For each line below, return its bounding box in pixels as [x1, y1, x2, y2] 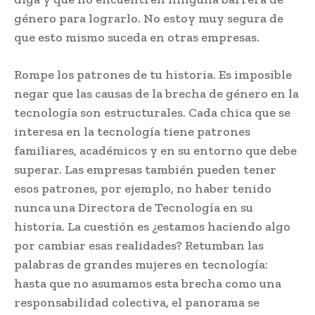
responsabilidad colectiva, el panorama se [14, 294, 259, 310]
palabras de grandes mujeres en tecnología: [14, 256, 268, 272]
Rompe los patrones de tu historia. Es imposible [14, 66, 292, 82]
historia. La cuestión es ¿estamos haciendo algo [14, 218, 290, 234]
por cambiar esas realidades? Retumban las [14, 237, 264, 253]
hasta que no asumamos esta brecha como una [14, 275, 281, 291]
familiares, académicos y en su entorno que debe [14, 142, 297, 158]
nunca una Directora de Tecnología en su [14, 199, 253, 215]
